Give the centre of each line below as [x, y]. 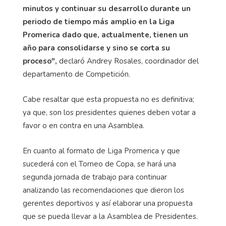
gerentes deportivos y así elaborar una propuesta [108, 203]
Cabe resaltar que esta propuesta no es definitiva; [108, 99]
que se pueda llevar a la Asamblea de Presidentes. [110, 216]
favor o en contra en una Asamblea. [83, 125]
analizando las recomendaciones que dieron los [103, 190]
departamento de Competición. [76, 74]
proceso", [40, 61]
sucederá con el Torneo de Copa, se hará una [99, 164]
